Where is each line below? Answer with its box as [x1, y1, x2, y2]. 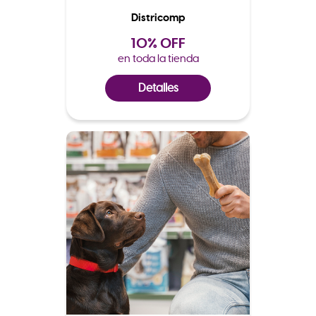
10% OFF [130, 33, 186, 52]
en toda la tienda [117, 51, 199, 65]
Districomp [131, 10, 185, 25]
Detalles [138, 80, 178, 95]
